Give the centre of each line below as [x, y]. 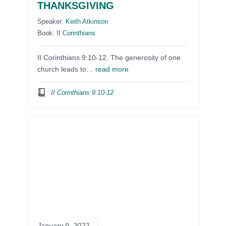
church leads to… [67, 70]
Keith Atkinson [87, 22]
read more [112, 70]
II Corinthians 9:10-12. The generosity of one [109, 58]
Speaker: [52, 22]
